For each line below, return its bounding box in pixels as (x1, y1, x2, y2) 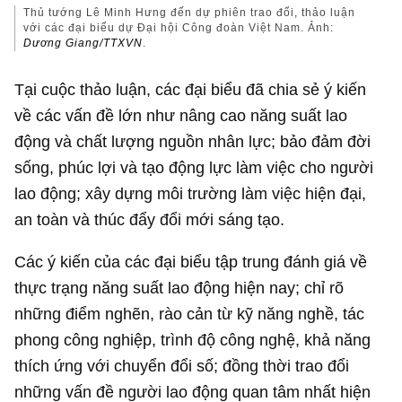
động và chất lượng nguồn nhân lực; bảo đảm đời (14, 132, 371, 152)
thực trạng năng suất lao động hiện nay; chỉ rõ (14, 278, 345, 298)
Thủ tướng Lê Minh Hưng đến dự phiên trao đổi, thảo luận (23, 5, 356, 19)
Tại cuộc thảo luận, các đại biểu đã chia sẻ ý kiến (14, 80, 367, 100)
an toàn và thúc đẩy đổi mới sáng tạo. (14, 210, 285, 230)
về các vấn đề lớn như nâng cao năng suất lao (14, 106, 348, 126)
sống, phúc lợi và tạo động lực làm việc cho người (14, 158, 374, 178)
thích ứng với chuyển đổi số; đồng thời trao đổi (14, 356, 350, 376)
